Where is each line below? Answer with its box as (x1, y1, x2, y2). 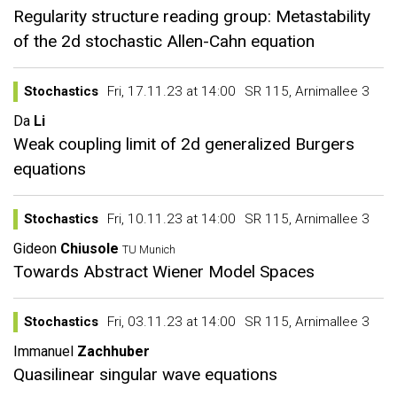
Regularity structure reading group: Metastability (13, 6, 370, 27)
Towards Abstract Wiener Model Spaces (13, 261, 315, 282)
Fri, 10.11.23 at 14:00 (107, 211, 236, 227)
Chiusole (60, 240, 119, 257)
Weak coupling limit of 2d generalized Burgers (13, 134, 354, 154)
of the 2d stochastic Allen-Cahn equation (13, 31, 315, 51)
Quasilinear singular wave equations (13, 364, 277, 385)
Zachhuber (77, 343, 150, 360)
